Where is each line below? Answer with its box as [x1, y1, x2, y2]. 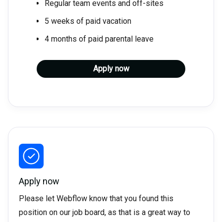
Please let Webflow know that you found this [18, 194, 173, 204]
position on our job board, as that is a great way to [18, 208, 190, 218]
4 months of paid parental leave [45, 34, 154, 44]
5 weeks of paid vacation [45, 16, 131, 26]
